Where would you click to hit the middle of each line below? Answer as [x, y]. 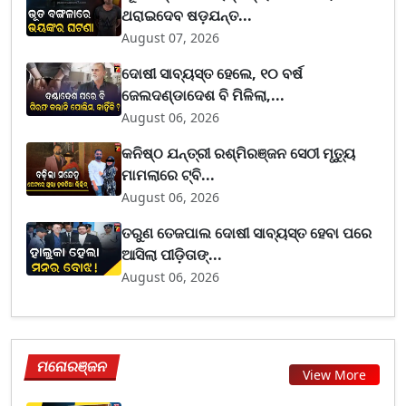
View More [334, 375]
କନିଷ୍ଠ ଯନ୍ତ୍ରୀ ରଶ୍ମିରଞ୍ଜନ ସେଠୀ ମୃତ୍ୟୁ [239, 153]
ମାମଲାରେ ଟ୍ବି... [169, 174]
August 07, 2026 [171, 37]
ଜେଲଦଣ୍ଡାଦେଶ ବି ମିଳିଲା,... [203, 95]
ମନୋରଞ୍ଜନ [72, 366]
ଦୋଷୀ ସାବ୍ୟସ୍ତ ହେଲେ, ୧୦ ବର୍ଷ [213, 73]
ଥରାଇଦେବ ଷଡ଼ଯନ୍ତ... [187, 15]
